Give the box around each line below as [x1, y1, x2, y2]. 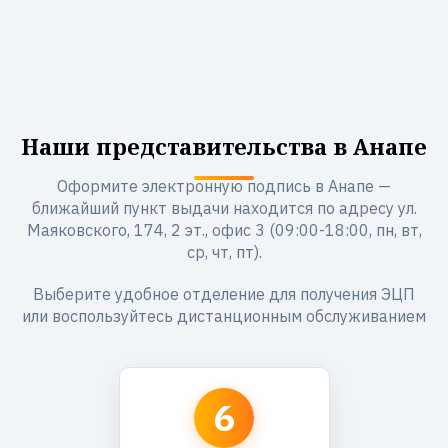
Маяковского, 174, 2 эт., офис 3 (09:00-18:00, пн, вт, [26, 220, 422, 240]
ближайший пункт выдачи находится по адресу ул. [31, 198, 417, 218]
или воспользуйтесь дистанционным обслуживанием [22, 306, 426, 326]
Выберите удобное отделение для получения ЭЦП [33, 284, 415, 304]
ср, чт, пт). [186, 242, 262, 262]
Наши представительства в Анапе [21, 131, 427, 161]
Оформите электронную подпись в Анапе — [57, 176, 391, 196]
